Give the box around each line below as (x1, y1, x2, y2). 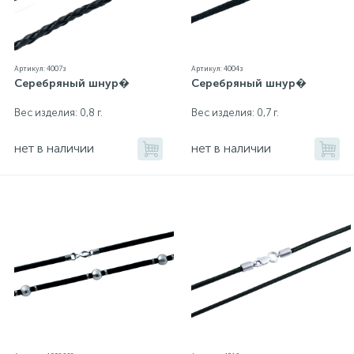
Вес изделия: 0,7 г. (191, 107, 279, 119)
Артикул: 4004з (191, 65, 243, 73)
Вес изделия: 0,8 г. (14, 107, 103, 119)
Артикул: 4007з (14, 65, 66, 73)
